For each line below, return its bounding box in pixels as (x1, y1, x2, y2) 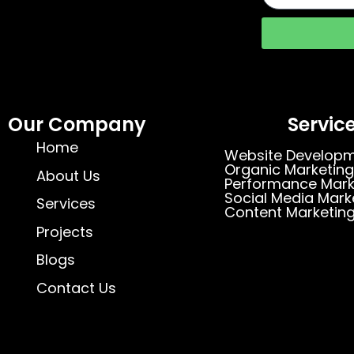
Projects (36, 221, 93, 242)
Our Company (7, 111, 146, 137)
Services (36, 194, 96, 213)
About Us (36, 165, 100, 186)
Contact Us (36, 277, 116, 298)
